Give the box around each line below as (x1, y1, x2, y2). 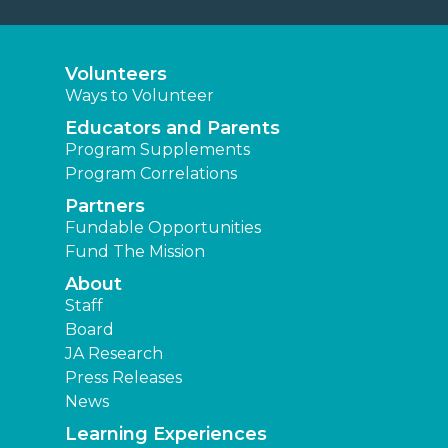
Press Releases (65, 367, 182, 387)
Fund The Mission (65, 241, 205, 261)
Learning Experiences (65, 422, 267, 445)
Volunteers (65, 62, 167, 85)
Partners (65, 194, 145, 217)
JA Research (65, 343, 163, 363)
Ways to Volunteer (65, 85, 214, 105)
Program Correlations (65, 163, 237, 183)
